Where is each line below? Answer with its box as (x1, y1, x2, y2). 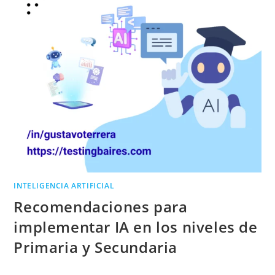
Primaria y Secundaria (14, 237, 178, 258)
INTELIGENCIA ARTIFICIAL (14, 180, 115, 192)
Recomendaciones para (14, 196, 188, 217)
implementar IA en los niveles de (14, 217, 258, 238)
